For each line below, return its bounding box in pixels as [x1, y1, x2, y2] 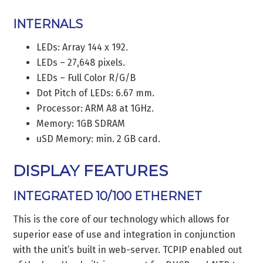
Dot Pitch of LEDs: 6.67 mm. [36, 87, 155, 99]
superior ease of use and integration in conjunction [13, 228, 236, 240]
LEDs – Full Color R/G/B [36, 72, 136, 83]
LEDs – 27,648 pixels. [36, 56, 126, 68]
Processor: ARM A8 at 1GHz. [36, 102, 154, 114]
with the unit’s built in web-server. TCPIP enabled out [13, 244, 242, 255]
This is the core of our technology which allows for [13, 213, 230, 225]
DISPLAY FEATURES [13, 161, 168, 180]
